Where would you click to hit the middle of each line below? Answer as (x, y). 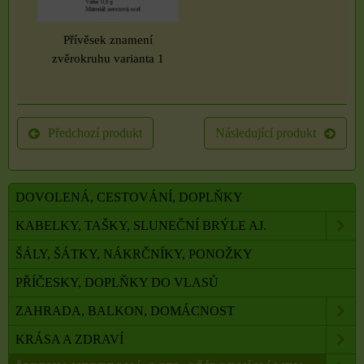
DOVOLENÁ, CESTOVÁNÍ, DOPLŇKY (129, 197)
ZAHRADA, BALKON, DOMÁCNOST (125, 310)
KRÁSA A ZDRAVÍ (69, 339)
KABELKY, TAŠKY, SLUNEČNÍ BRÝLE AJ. (141, 225)
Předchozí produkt (95, 132)
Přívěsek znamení (108, 39)
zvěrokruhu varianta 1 (108, 58)
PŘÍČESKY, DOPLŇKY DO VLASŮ (117, 282)
